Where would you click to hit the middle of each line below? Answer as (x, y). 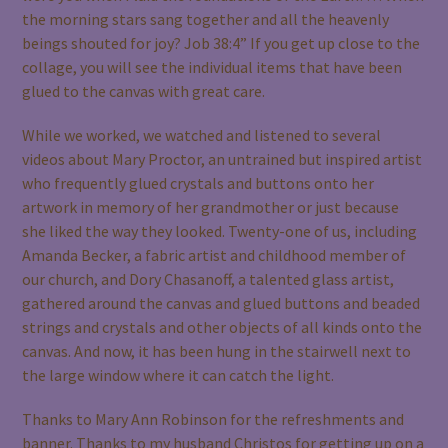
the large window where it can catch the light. (178, 374)
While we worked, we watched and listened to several (202, 134)
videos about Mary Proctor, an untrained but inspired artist (222, 158)
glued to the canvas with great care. (144, 90)
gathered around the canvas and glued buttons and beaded (221, 302)
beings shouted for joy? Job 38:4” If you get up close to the (221, 42)
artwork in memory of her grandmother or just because (211, 206)
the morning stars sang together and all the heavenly (206, 18)
